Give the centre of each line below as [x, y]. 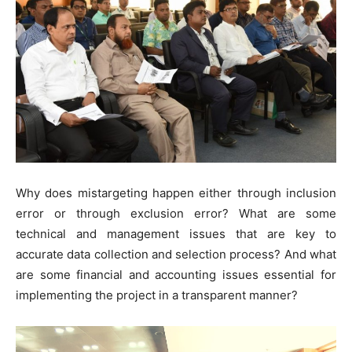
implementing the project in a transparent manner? [157, 295]
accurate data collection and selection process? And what [176, 254]
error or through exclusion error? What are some [176, 213]
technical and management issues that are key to [176, 233]
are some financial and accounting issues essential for [176, 274]
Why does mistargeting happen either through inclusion [176, 192]
